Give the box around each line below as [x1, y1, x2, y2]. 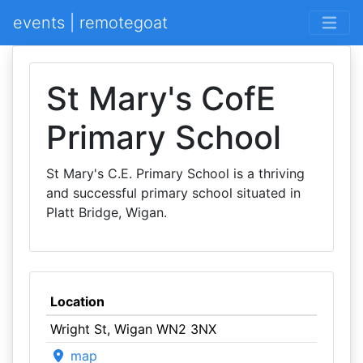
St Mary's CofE [46, 79, 275, 118]
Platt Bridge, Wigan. [46, 204, 167, 220]
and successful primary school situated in [46, 185, 301, 201]
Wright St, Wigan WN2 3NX [49, 321, 216, 337]
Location [49, 293, 105, 310]
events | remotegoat [13, 13, 168, 32]
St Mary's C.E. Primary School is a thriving [46, 165, 305, 181]
